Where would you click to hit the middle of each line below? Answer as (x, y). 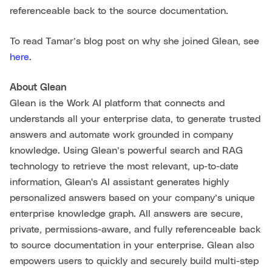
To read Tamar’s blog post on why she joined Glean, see (134, 41)
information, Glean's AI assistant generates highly (119, 182)
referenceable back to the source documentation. (119, 11)
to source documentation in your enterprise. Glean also (132, 245)
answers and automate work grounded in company (121, 135)
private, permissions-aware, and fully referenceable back (135, 229)
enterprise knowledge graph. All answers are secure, (126, 214)
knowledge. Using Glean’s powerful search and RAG (126, 151)
